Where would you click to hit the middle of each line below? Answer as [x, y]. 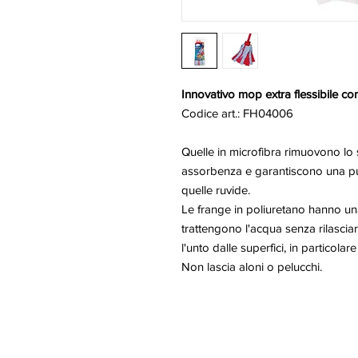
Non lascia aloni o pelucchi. [252, 267]
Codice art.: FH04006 [237, 113]
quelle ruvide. [216, 190]
